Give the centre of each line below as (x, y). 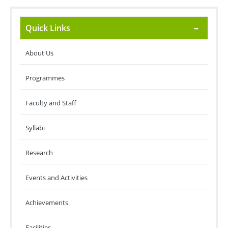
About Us (39, 53)
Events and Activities (56, 178)
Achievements (47, 203)
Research (39, 153)
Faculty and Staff (51, 103)
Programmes (45, 78)
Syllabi (35, 128)
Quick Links (48, 28)
